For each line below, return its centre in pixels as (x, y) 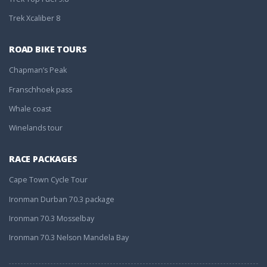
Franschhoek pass (41, 89)
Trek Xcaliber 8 (35, 18)
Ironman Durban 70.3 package (62, 199)
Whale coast (30, 108)
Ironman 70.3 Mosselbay (52, 218)
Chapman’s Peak (38, 70)
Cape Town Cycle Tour (48, 180)
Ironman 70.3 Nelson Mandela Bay (69, 238)
